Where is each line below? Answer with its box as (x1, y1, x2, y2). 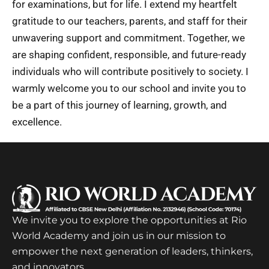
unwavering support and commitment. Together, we (12, 31, 245, 44)
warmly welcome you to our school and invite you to (12, 82, 246, 94)
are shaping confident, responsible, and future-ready (12, 48, 246, 61)
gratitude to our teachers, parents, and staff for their (12, 14, 247, 27)
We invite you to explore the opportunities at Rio (12, 214, 247, 226)
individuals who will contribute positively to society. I (12, 65, 249, 77)
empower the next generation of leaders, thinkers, (12, 246, 253, 258)
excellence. (12, 115, 62, 128)
